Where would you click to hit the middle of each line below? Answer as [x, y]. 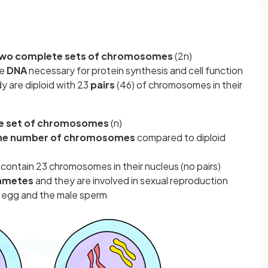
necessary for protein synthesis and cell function [136, 70]
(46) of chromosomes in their [179, 85]
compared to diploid [180, 137]
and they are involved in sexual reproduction [132, 180]
